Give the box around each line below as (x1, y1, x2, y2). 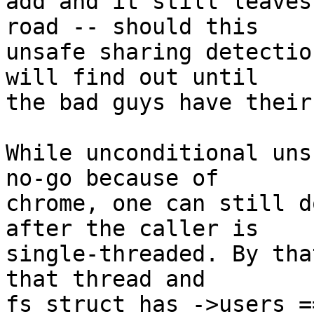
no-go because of (6, 165, 219, 191)
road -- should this (6, 14, 259, 40)
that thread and (6, 266, 205, 292)
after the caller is (6, 216, 259, 242)
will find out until (6, 64, 259, 90)
